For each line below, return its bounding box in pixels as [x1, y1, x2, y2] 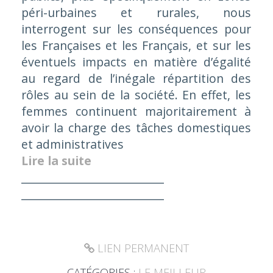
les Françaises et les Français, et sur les [21, 37, 252, 54]
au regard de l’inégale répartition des [21, 70, 252, 87]
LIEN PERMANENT [94, 241, 189, 256]
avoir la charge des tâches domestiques [21, 119, 252, 136]
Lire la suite [21, 152, 91, 169]
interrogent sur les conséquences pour [21, 21, 252, 38]
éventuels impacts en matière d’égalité [21, 54, 252, 71]
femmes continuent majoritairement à [21, 103, 252, 120]
